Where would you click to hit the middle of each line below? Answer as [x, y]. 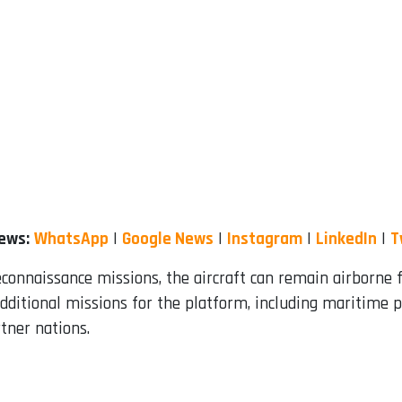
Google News [168, 239]
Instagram [265, 239]
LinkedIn [346, 239]
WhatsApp [71, 239]
